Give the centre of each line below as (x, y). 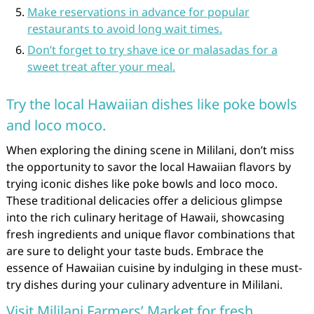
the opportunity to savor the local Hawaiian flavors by (148, 167)
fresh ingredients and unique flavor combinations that (150, 234)
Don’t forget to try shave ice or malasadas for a (152, 50)
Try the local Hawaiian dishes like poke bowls (151, 104)
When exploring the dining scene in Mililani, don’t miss (150, 150)
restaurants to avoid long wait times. (124, 29)
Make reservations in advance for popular (138, 12)
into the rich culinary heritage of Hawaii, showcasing (145, 217)
